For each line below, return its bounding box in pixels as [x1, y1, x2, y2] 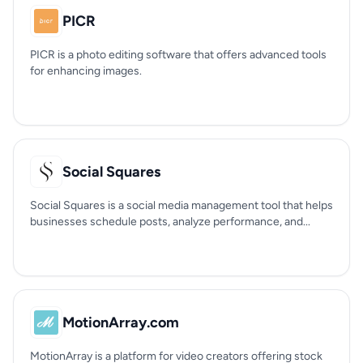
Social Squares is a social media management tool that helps [30, 199, 333, 212]
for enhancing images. [30, 64, 142, 78]
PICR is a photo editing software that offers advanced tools [30, 48, 327, 62]
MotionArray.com [62, 314, 179, 331]
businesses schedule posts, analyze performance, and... [30, 215, 310, 228]
